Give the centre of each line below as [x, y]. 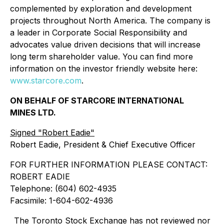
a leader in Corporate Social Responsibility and [98, 32]
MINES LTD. [33, 112]
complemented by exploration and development [101, 8]
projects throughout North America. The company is [110, 20]
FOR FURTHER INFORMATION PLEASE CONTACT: [109, 164]
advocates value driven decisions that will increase [105, 44]
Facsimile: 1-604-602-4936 [61, 200]
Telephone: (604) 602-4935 [63, 188]
